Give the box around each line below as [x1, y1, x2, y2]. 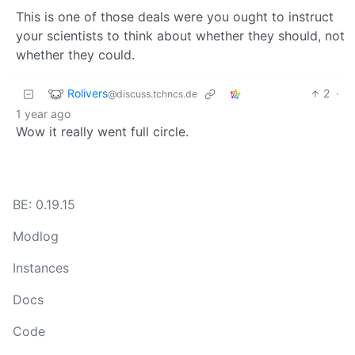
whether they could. [16, 47, 135, 63]
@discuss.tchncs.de [108, 87, 197, 100]
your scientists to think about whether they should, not [16, 28, 345, 44]
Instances [13, 260, 69, 277]
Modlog [13, 228, 59, 245]
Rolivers [67, 86, 108, 100]
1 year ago [16, 107, 71, 121]
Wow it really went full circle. [16, 124, 189, 140]
